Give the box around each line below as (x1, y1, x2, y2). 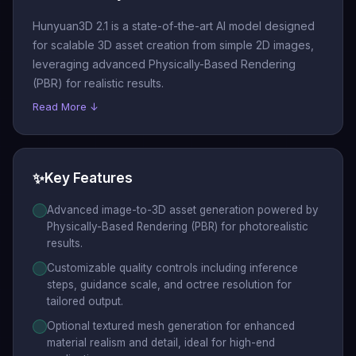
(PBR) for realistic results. (33, 76, 164, 90)
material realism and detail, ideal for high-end (47, 336, 275, 349)
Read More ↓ (33, 100, 99, 113)
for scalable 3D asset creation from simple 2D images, (33, 38, 314, 52)
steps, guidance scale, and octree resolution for (47, 278, 292, 291)
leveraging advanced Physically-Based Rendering (33, 57, 296, 71)
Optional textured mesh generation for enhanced (47, 319, 295, 332)
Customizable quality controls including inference (47, 261, 298, 274)
